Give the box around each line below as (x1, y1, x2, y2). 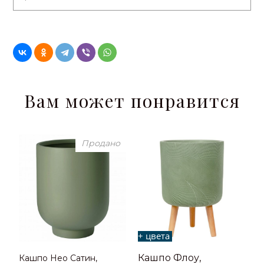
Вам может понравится (24, 89, 240, 113)
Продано (81, 138, 120, 149)
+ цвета (138, 230, 172, 242)
